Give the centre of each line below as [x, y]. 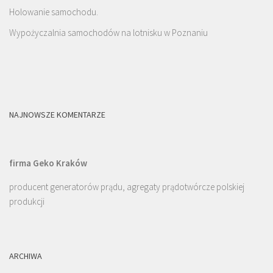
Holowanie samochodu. [54, 12]
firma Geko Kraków [48, 163]
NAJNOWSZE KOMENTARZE [57, 115]
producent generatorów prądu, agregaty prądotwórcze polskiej [127, 187]
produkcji [27, 202]
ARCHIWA [26, 256]
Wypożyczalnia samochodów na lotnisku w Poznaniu [108, 33]
